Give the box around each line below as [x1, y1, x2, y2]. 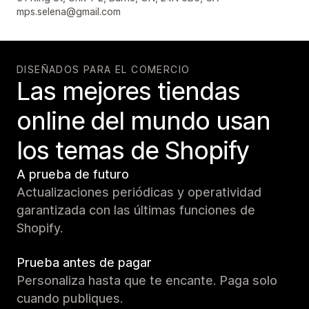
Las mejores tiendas [17, 75, 240, 106]
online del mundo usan [17, 105, 271, 136]
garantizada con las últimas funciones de [17, 202, 255, 217]
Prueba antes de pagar [17, 255, 152, 270]
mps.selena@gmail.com [17, 5, 121, 17]
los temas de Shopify [17, 134, 250, 166]
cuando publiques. [17, 290, 123, 306]
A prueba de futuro [17, 166, 129, 181]
